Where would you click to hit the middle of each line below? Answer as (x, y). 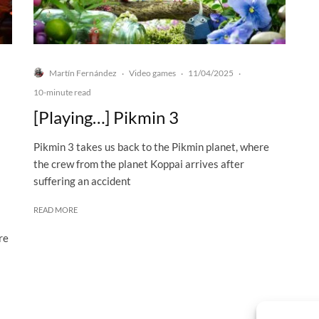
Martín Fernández (83, 73)
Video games (152, 73)
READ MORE (55, 210)
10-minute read (62, 93)
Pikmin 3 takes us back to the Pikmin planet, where (151, 147)
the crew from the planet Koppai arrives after (138, 164)
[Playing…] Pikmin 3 (106, 117)
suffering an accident (82, 181)
